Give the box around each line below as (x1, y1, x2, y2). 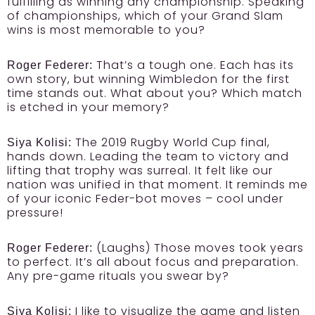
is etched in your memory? (7, 99, 169, 115)
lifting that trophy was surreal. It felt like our (7, 162, 273, 179)
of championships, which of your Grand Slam (7, 8, 283, 24)
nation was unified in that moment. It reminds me (7, 176, 308, 193)
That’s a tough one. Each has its (93, 57, 294, 73)
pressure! (7, 205, 63, 221)
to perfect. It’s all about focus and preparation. (7, 254, 299, 270)
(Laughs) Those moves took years (93, 240, 304, 256)
